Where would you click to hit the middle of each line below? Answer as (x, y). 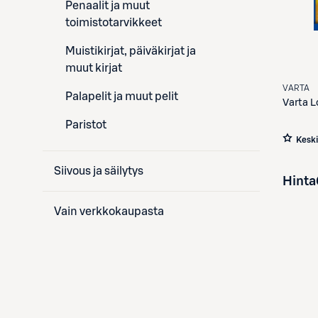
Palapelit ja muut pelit (122, 97)
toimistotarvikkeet (114, 23)
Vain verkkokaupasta (109, 212)
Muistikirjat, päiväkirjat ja (131, 51)
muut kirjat (94, 68)
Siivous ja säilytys (99, 171)
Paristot (86, 125)
